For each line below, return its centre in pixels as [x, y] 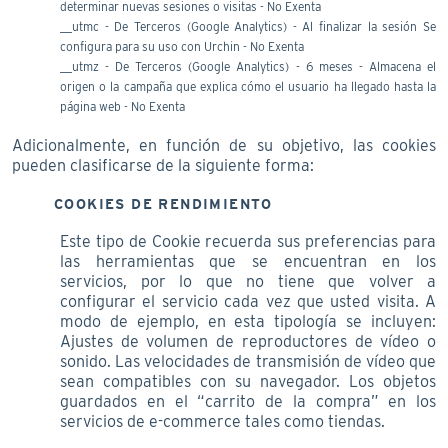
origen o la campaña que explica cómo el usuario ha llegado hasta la [248, 86]
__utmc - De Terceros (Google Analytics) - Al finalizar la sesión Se [248, 26]
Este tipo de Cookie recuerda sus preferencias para [248, 241]
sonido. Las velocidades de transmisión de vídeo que [248, 361]
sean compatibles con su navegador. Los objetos [248, 381]
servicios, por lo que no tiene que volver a [248, 281]
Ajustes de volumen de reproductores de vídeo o [248, 341]
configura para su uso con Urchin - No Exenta [182, 46]
